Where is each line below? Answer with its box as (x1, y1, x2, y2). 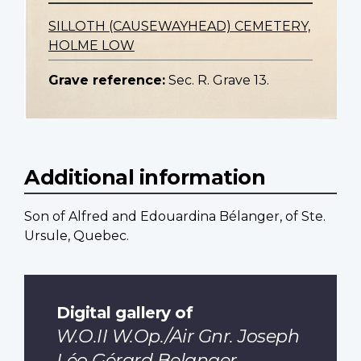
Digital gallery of (56, 301, 193, 322)
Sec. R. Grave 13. (168, 73, 269, 89)
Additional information (24, 164, 265, 190)
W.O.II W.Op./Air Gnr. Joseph (56, 325, 299, 347)
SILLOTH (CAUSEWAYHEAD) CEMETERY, (48, 19, 310, 35)
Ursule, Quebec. (24, 228, 129, 244)
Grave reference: (48, 73, 165, 89)
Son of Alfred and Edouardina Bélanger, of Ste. (24, 209, 326, 225)
